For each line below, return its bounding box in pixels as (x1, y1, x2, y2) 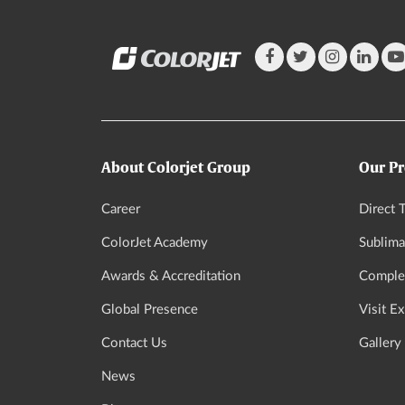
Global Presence (100, 303, 198, 317)
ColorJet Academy (100, 236, 208, 250)
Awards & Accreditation (100, 269, 240, 284)
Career (100, 202, 140, 217)
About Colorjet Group (100, 161, 250, 176)
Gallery (358, 336, 401, 351)
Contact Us (100, 336, 167, 351)
